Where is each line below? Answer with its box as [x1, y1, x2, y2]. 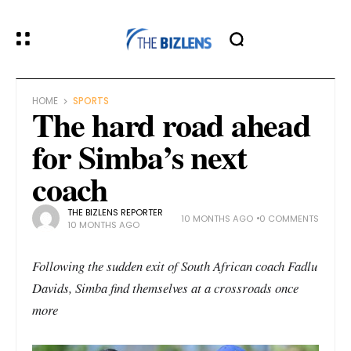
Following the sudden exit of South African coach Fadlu [32, 257, 317, 275]
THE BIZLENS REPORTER [67, 205, 163, 219]
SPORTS [73, 95, 109, 107]
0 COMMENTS [259, 212, 319, 225]
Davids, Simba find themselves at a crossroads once [32, 279, 299, 297]
